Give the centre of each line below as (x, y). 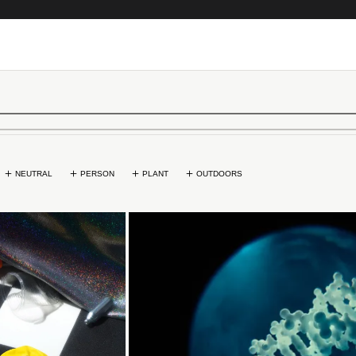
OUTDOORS (219, 174)
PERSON (97, 174)
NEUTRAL (34, 174)
